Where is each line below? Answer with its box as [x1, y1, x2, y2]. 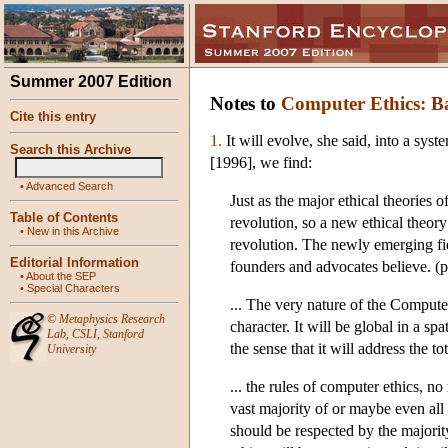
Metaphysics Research [59, 312, 165, 326]
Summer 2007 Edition [10, 73, 172, 90]
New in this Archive [27, 225, 119, 237]
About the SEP [26, 270, 96, 282]
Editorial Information [10, 255, 139, 270]
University [47, 342, 96, 356]
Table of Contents [10, 210, 118, 225]
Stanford [103, 327, 144, 341]
